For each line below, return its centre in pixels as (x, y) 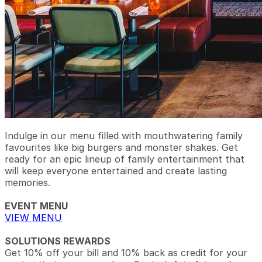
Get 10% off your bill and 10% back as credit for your (126, 253)
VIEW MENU (33, 218)
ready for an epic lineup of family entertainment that (125, 159)
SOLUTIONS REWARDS (58, 241)
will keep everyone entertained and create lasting (116, 171)
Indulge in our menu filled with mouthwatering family (124, 136)
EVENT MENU (36, 206)
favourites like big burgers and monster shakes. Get (121, 147)
